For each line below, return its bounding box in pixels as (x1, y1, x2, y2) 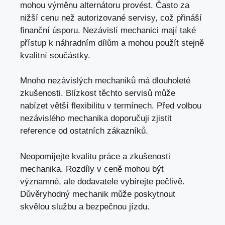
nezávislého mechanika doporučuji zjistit (20, 114, 172, 124)
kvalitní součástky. (20, 50, 90, 60)
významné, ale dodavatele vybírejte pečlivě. (20, 176, 185, 186)
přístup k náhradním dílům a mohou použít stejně (20, 38, 204, 48)
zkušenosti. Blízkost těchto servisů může (20, 88, 175, 98)
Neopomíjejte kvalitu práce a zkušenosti (20, 151, 170, 161)
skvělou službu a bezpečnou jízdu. (20, 201, 150, 211)
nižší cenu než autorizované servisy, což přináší (20, 13, 202, 23)
